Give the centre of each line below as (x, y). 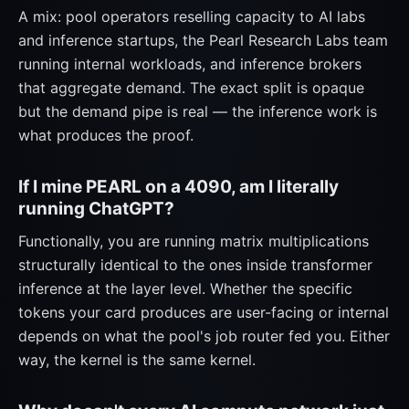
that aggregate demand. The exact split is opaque (191, 88)
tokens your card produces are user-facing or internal (204, 312)
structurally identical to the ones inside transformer (195, 265)
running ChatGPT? (96, 209)
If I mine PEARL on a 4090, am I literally (178, 187)
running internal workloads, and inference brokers (190, 64)
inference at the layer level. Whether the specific (185, 288)
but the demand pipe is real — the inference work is (198, 111)
